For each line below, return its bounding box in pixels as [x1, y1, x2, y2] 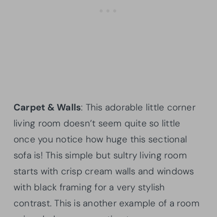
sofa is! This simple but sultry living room [14, 149, 187, 162]
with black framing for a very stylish [14, 181, 165, 194]
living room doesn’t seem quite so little [14, 117, 181, 130]
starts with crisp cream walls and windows [14, 165, 194, 178]
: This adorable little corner [81, 101, 196, 114]
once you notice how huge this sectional [14, 133, 187, 146]
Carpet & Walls [14, 101, 81, 114]
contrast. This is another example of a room [14, 197, 200, 210]
